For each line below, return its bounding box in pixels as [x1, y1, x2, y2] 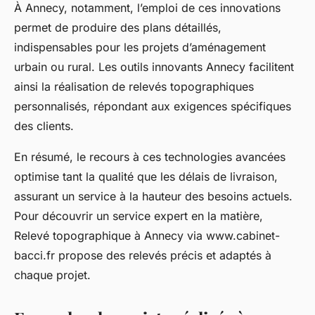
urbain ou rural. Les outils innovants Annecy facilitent [14, 60, 294, 75]
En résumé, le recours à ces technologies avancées [14, 150, 285, 165]
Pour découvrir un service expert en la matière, [14, 209, 263, 224]
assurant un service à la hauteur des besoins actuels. [14, 189, 292, 204]
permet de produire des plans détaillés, [14, 20, 221, 35]
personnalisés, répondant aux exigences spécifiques [14, 99, 291, 114]
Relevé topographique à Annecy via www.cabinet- [14, 229, 280, 243]
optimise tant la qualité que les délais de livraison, [14, 169, 278, 184]
